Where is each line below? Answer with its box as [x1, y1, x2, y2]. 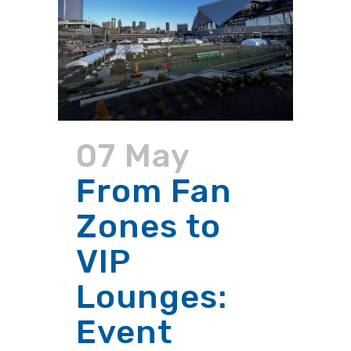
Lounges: [76, 277, 227, 317]
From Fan [76, 172, 232, 212]
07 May [76, 136, 190, 176]
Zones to [76, 207, 221, 247]
